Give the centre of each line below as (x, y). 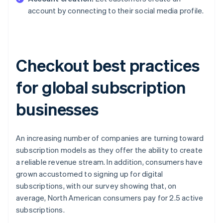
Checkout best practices (108, 65)
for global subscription (101, 87)
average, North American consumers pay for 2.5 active (110, 197)
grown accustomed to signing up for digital (90, 173)
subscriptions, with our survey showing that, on (96, 185)
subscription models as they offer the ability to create (110, 150)
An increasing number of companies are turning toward (110, 138)
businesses (57, 109)
